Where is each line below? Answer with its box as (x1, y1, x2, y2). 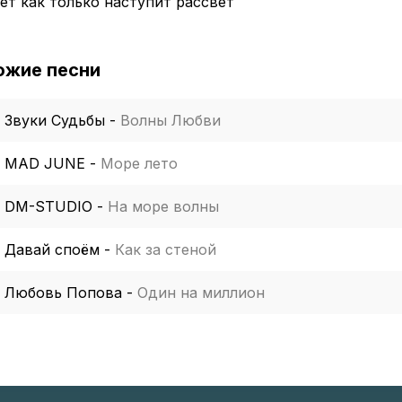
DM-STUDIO (4, 197, 92, 215)
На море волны (108, 197, 219, 215)
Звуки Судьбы (4, 111, 105, 129)
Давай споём (4, 240, 100, 258)
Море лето (100, 154, 178, 172)
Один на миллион (137, 284, 265, 301)
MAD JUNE (4, 154, 85, 172)
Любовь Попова (4, 284, 122, 301)
